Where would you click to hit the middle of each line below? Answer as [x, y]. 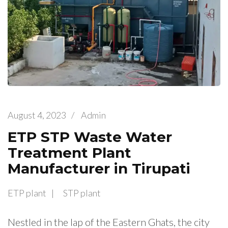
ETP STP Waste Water [90, 137]
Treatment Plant [69, 152]
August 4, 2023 [37, 115]
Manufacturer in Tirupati [99, 168]
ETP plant [27, 193]
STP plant [82, 193]
